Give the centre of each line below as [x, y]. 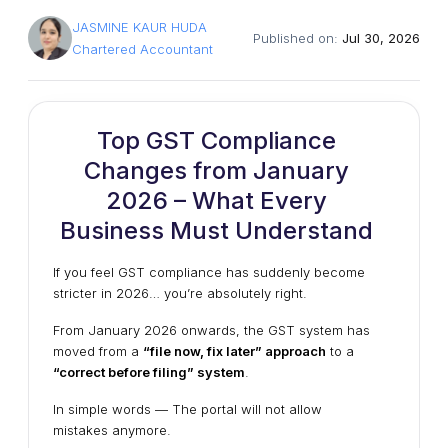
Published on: [297, 38]
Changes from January [216, 170]
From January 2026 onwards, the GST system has [211, 330]
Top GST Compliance [216, 140]
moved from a [98, 351]
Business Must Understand [216, 230]
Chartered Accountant [142, 49]
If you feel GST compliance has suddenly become [209, 272]
